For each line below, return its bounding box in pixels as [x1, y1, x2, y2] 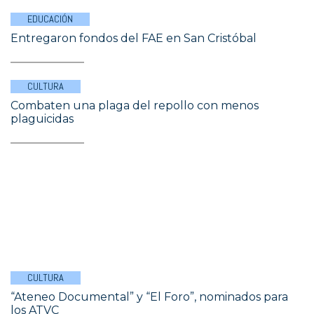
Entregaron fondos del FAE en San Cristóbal [11, 32, 257, 45]
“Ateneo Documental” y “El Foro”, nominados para [11, 290, 288, 303]
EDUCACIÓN [27, 13, 73, 25]
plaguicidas [11, 112, 74, 125]
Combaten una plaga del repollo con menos [11, 99, 259, 112]
